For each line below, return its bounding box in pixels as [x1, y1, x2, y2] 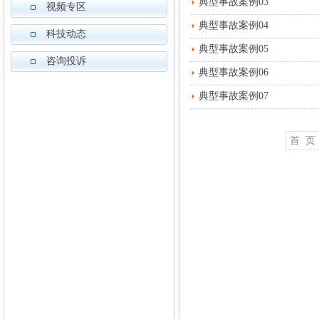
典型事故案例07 [199, 90, 268, 101]
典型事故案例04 [199, 20, 268, 31]
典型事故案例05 [199, 43, 268, 54]
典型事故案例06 [199, 67, 268, 78]
